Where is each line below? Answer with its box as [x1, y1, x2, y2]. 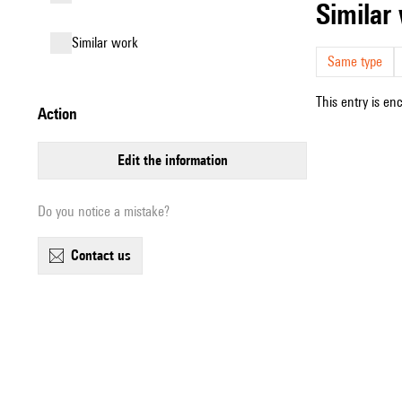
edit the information [124, 152, 228, 169]
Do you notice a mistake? [38, 203, 170, 220]
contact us [79, 247, 131, 264]
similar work [79, 34, 138, 51]
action [47, 104, 77, 123]
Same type [328, 53, 382, 70]
